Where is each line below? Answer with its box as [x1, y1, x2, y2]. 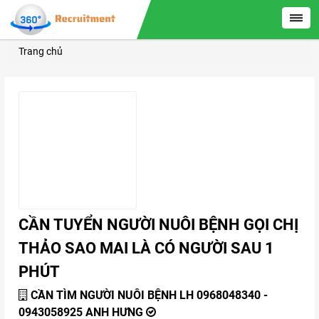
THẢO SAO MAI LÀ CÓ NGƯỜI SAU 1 [19, 239, 274, 257]
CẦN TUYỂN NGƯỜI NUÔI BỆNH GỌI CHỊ [19, 216, 298, 234]
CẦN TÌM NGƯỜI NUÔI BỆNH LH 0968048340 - [31, 288, 268, 302]
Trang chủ [19, 46, 63, 57]
